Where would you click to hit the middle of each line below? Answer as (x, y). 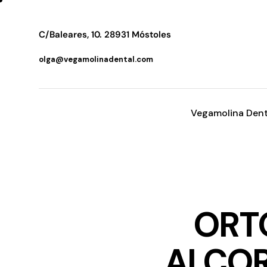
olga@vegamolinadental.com (96, 60)
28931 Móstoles (138, 35)
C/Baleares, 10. (72, 35)
